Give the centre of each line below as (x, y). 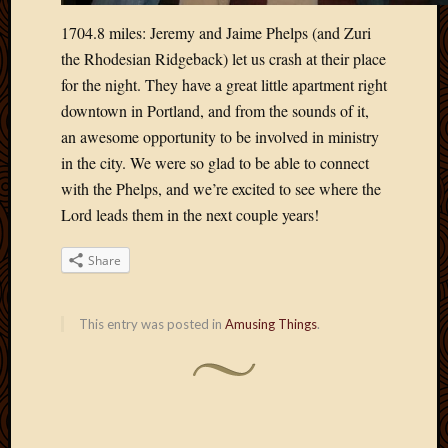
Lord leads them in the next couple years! (190, 214)
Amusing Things (271, 324)
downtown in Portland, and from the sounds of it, (215, 110)
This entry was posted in (152, 324)
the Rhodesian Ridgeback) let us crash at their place (223, 58)
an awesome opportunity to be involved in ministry (220, 136)
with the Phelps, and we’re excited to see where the (221, 188)
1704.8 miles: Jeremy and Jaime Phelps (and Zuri (216, 32)
